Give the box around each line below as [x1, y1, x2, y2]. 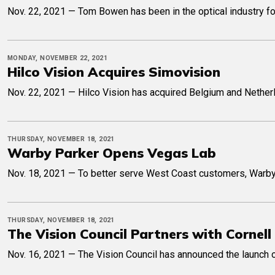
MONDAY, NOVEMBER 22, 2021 [7, 54, 107, 63]
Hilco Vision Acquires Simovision [7, 63, 220, 80]
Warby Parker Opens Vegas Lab [7, 144, 216, 161]
